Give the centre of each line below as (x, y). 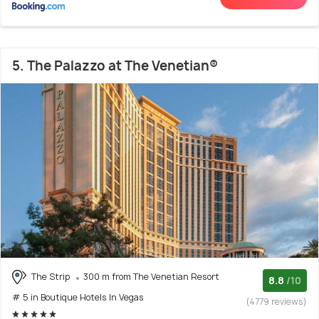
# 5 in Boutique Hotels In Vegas (78, 298)
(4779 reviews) (277, 301)
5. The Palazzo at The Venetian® (115, 66)
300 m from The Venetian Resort (151, 276)
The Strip (51, 276)
